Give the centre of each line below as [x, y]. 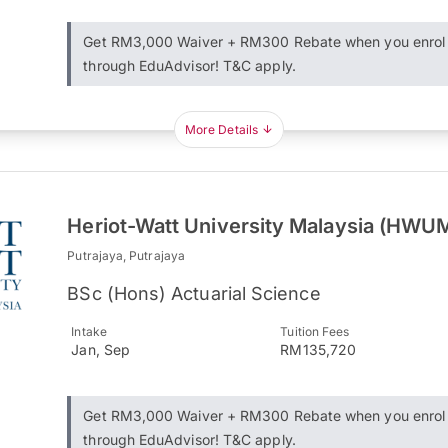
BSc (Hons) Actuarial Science [194, 293]
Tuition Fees [315, 331]
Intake [89, 331]
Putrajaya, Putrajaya [126, 255]
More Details [221, 129]
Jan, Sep [100, 349]
